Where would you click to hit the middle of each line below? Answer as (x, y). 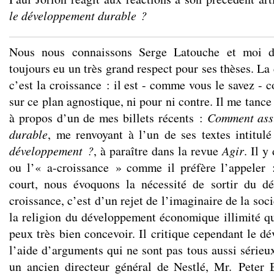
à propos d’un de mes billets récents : (108, 118)
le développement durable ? (78, 15)
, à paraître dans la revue (158, 151)
